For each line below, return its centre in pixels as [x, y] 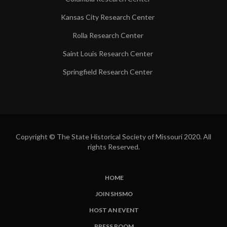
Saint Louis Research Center [108, 53]
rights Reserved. [113, 147]
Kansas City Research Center [108, 17]
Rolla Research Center [108, 35]
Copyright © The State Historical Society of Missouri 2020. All [113, 137]
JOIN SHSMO [114, 194]
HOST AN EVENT [114, 210]
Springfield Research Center [108, 72]
